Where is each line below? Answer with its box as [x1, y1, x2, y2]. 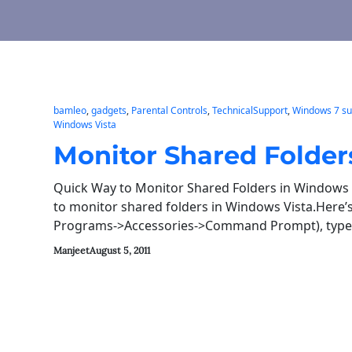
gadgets [91, 104, 126, 117]
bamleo [53, 104, 86, 117]
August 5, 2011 [90, 244, 150, 257]
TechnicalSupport [212, 104, 288, 117]
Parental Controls [131, 104, 207, 117]
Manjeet [53, 244, 90, 257]
